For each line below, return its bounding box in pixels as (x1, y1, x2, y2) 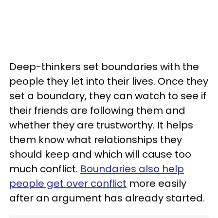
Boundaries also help (80, 162, 184, 176)
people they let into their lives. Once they (9, 74, 208, 88)
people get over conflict (9, 177, 127, 190)
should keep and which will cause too (9, 147, 191, 161)
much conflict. (9, 162, 80, 176)
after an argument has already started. (9, 191, 205, 205)
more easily (127, 177, 186, 190)
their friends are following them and (9, 104, 185, 117)
